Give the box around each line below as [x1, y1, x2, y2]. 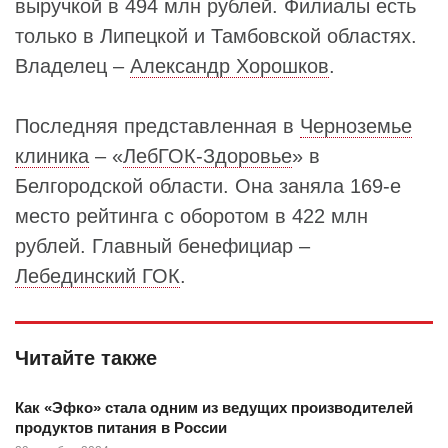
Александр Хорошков [130, 55, 329, 77]
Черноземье [300, 115, 412, 137]
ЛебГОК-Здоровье [123, 145, 292, 167]
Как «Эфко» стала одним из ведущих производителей [15, 399, 413, 416]
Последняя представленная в [15, 115, 300, 137]
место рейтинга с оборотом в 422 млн [15, 205, 368, 227]
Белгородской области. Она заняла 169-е [15, 175, 401, 197]
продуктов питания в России [15, 419, 227, 436]
